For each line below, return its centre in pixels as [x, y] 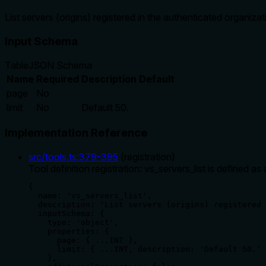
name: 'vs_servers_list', [90, 195]
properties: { [69, 231]
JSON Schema [60, 65]
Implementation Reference [76, 133]
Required [58, 79]
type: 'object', [74, 222]
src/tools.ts [53, 156]
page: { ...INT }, [83, 240]
